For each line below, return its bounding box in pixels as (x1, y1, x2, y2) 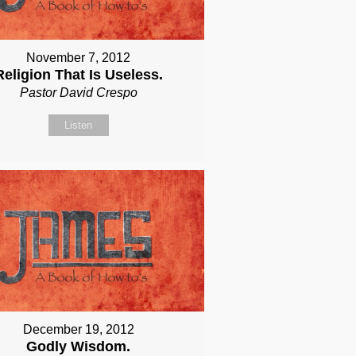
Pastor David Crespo (19, 86, 137, 100)
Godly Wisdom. (26, 338, 131, 354)
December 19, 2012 (22, 322, 134, 336)
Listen (64, 119, 93, 132)
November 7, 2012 (26, 51, 131, 65)
